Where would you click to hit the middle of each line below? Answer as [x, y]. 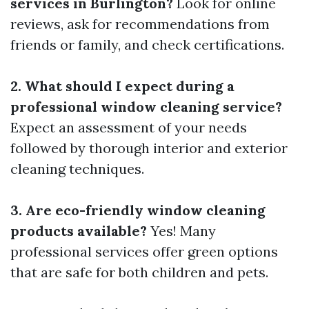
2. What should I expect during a [122, 86]
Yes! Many [181, 231]
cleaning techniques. [77, 169]
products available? [79, 231]
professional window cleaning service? [146, 107]
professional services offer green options [144, 252]
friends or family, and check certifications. [147, 45]
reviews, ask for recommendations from [140, 24]
